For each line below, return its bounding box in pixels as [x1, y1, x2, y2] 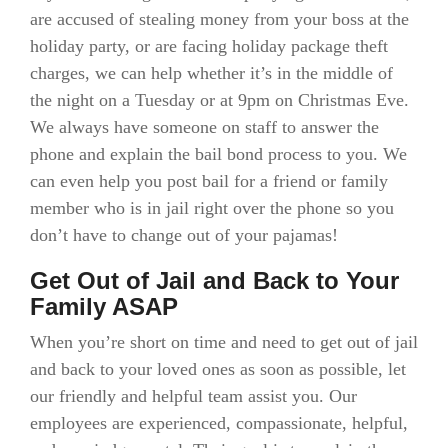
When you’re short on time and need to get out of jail [30, 332, 418, 352]
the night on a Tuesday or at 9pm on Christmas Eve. [30, 89, 409, 110]
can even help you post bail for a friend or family [30, 170, 388, 191]
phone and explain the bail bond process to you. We [30, 143, 407, 164]
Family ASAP [30, 292, 178, 320]
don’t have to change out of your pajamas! [30, 224, 338, 245]
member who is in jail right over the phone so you [30, 197, 394, 218]
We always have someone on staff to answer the [30, 116, 379, 137]
